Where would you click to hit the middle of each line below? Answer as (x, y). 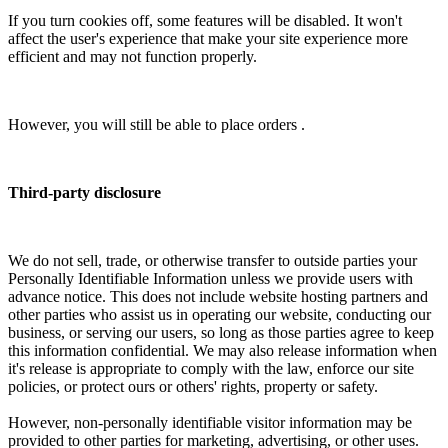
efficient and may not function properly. (132, 56)
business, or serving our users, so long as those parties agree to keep (221, 332)
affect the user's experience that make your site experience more (208, 38)
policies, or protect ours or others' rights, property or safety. (195, 386)
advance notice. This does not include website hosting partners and (218, 296)
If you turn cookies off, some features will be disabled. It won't (205, 20)
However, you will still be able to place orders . (156, 124)
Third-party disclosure (84, 192)
